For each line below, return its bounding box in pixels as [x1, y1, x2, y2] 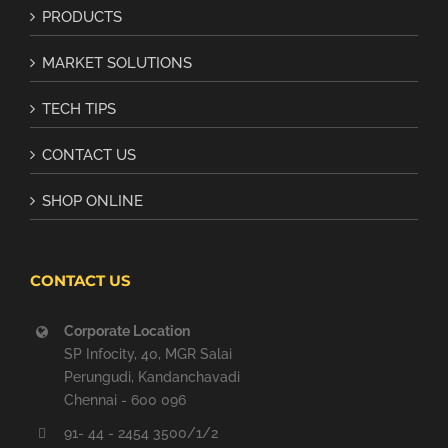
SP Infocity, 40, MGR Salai [63, 345, 232, 362]
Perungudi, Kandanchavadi [63, 368, 240, 385]
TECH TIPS [42, 99, 116, 118]
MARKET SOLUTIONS [42, 53, 192, 72]
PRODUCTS [42, 7, 122, 26]
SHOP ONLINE [42, 191, 143, 210]
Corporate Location [63, 322, 190, 339]
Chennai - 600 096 [63, 391, 186, 408]
